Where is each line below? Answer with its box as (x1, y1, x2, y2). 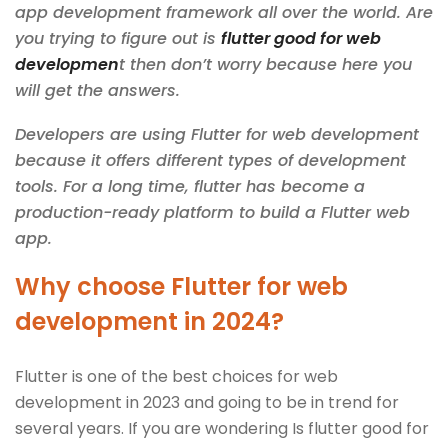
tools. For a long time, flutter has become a (15, 174, 365, 198)
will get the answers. (15, 78, 180, 102)
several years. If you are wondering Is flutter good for (15, 416, 429, 440)
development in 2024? (15, 304, 284, 338)
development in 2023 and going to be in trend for (15, 390, 399, 414)
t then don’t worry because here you (119, 52, 412, 76)
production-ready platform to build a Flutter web (15, 200, 410, 224)
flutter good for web (221, 26, 381, 50)
